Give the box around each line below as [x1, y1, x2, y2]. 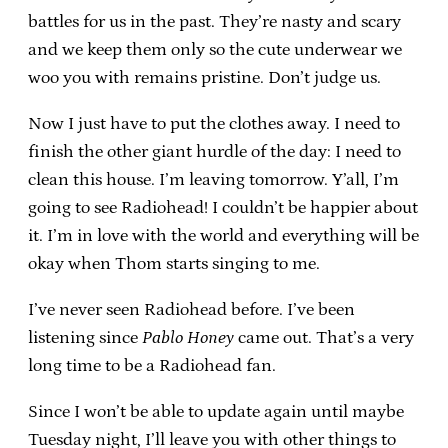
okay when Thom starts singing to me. [28, 253, 320, 274]
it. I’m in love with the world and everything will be [28, 225, 419, 246]
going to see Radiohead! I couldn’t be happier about [28, 197, 418, 218]
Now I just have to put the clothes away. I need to [28, 113, 400, 134]
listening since [28, 327, 142, 348]
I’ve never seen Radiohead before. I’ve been [28, 299, 355, 320]
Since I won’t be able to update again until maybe [28, 401, 404, 422]
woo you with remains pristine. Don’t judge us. [28, 67, 381, 88]
